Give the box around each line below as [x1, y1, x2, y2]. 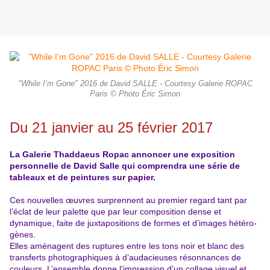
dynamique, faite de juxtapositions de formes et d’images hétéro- [10, 218, 257, 228]
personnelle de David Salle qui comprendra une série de [10, 161, 240, 171]
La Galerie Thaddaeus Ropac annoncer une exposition [10, 149, 235, 160]
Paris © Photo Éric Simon [90, 90, 180, 99]
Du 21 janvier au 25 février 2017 [10, 119, 213, 136]
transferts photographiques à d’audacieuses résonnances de [10, 253, 241, 263]
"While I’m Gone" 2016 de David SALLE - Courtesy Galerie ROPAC [17, 80, 253, 89]
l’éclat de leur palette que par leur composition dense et [10, 207, 221, 217]
